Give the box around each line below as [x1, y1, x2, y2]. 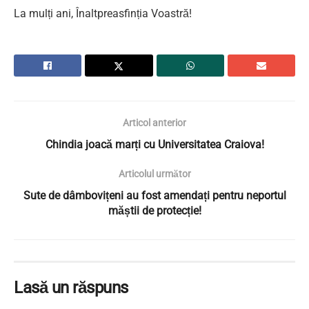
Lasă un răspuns [14, 277, 128, 297]
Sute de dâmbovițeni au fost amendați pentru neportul [23, 188, 286, 202]
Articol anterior [123, 117, 186, 128]
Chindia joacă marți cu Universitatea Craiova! [45, 137, 264, 151]
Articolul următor [118, 168, 191, 179]
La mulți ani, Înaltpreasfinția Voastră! [14, 6, 192, 20]
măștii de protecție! [108, 203, 201, 217]
